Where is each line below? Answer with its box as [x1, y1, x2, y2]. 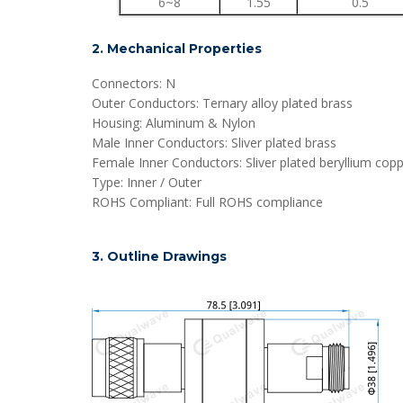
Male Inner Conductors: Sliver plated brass [92, 134, 336, 151]
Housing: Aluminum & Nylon [92, 114, 255, 131]
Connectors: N [92, 75, 175, 92]
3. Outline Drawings [92, 248, 227, 264]
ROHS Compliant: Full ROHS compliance [92, 193, 323, 210]
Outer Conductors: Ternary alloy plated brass [92, 94, 353, 112]
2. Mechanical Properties [92, 40, 262, 57]
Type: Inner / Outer [92, 174, 201, 191]
